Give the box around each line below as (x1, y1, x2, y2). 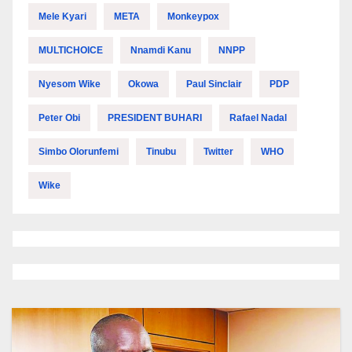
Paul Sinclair (186, 79, 242, 90)
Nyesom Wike (38, 79, 101, 90)
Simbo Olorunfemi (38, 146, 119, 158)
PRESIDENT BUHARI (108, 112, 202, 124)
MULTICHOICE (38, 45, 103, 57)
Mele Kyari (38, 11, 86, 23)
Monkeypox (167, 11, 219, 23)
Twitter (203, 146, 233, 158)
